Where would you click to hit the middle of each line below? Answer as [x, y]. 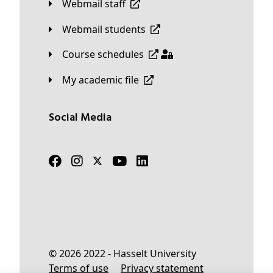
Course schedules [106, 55]
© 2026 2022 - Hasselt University [126, 254]
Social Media [83, 118]
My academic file [105, 80]
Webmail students [108, 29]
